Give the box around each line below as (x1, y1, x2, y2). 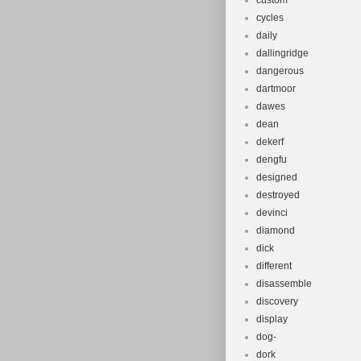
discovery (256, 296, 298, 307)
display (256, 313, 288, 325)
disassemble (256, 278, 312, 289)
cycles (256, 12, 284, 23)
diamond (256, 225, 295, 236)
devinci (256, 207, 288, 218)
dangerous (256, 65, 304, 77)
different (256, 260, 292, 272)
